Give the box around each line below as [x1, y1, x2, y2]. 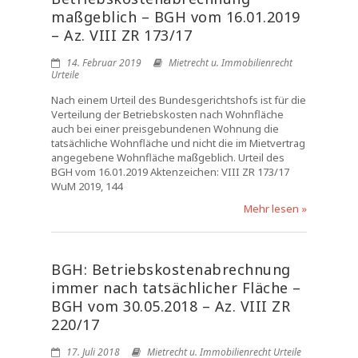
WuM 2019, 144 [51, 179, 122, 193]
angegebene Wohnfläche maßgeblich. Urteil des [51, 150, 284, 165]
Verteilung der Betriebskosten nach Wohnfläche [51, 107, 284, 121]
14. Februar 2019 [64, 56, 141, 70]
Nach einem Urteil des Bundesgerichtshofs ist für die [51, 93, 306, 107]
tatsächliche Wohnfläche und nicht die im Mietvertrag [51, 136, 305, 150]
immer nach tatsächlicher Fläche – [51, 278, 301, 297]
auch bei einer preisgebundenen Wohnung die [51, 121, 279, 136]
